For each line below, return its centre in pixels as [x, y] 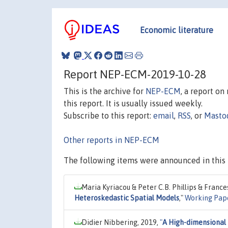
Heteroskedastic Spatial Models [127, 198]
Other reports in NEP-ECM [111, 140]
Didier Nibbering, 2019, [121, 222]
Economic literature [177, 30]
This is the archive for [105, 91]
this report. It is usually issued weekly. [133, 103]
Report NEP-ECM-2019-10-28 [135, 74]
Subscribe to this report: [108, 115]
